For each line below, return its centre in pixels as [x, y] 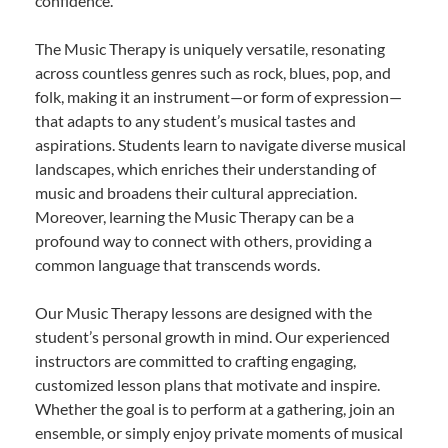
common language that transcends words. [177, 264]
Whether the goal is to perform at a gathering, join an [215, 408]
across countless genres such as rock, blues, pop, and [213, 72]
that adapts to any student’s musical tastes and [195, 120]
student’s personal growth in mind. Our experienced [212, 336]
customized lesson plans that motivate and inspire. [207, 384]
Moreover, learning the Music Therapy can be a [194, 216]
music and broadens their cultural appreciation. [196, 192]
